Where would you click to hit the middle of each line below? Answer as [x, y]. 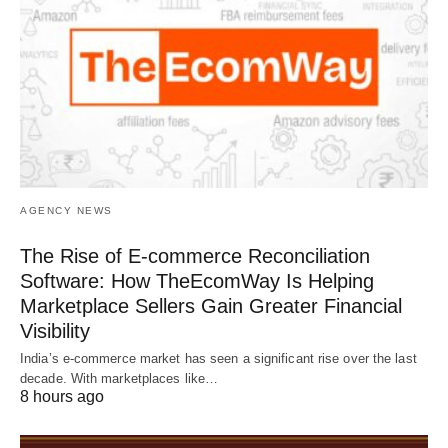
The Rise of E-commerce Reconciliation [195, 255]
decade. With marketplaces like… [119, 378]
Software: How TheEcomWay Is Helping [197, 280]
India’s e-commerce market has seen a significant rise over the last [218, 358]
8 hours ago [62, 396]
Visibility [55, 330]
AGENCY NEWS [66, 210]
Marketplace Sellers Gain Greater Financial [211, 305]
